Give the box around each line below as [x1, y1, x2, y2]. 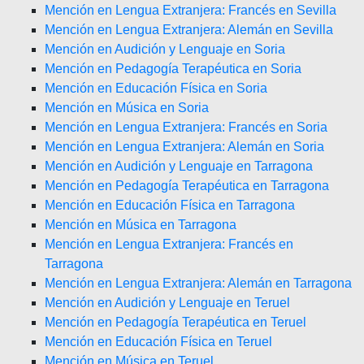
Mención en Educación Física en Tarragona [45, 198, 295, 212]
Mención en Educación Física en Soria [45, 81, 267, 95]
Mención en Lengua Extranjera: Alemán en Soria [45, 140, 324, 154]
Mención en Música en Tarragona [45, 218, 236, 232]
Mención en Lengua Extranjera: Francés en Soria [45, 120, 327, 134]
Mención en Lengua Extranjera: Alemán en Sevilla [45, 23, 333, 37]
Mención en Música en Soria [45, 101, 209, 115]
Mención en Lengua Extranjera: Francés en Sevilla [45, 3, 336, 17]
